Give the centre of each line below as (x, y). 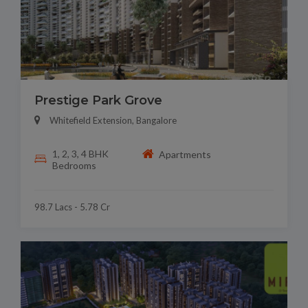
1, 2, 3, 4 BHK (80, 154)
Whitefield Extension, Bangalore (113, 121)
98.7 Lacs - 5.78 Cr (72, 207)
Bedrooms (74, 166)
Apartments (185, 154)
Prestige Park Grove (98, 101)
